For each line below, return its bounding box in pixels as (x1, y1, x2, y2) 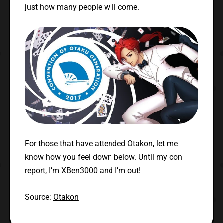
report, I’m (24, 166, 61, 176)
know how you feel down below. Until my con (24, 152, 182, 162)
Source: (24, 192, 53, 202)
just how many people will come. (24, 2, 139, 12)
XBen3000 (61, 166, 98, 176)
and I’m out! (97, 166, 141, 176)
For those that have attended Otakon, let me (24, 139, 178, 149)
